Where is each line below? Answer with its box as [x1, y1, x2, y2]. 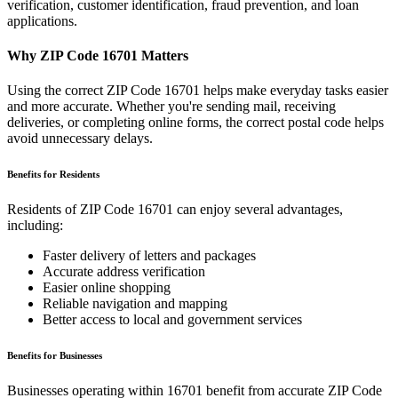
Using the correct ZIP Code [7, 83, 164, 99]
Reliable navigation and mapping [43, 296, 227, 312]
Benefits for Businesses [7, 350, 102, 362]
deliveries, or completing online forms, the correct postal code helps [7, 115, 384, 131]
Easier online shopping [43, 280, 171, 296]
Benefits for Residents [7, 169, 99, 180]
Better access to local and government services [43, 312, 302, 328]
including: [7, 218, 63, 234]
